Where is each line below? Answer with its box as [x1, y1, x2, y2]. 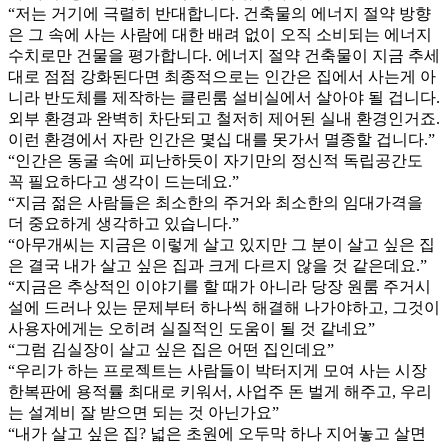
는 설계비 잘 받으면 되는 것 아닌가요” [8, 403, 279, 421]
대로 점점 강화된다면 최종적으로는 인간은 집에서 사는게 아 [8, 67, 436, 85]
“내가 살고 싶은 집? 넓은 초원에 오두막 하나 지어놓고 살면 [8, 424, 426, 442]
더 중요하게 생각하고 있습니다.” [8, 214, 239, 232]
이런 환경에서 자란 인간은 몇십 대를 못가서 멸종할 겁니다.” [8, 130, 435, 148]
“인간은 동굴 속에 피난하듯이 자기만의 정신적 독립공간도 [8, 151, 423, 169]
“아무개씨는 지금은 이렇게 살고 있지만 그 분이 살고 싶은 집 [8, 235, 435, 253]
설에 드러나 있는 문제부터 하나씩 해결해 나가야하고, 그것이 [8, 298, 440, 316]
